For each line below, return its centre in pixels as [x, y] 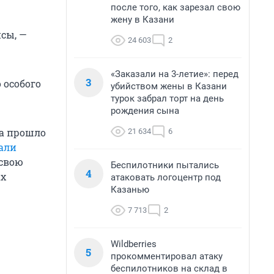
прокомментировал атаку [167, 256]
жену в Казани [143, 20]
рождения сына [145, 111]
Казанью [130, 190]
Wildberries [134, 244]
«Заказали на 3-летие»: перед [175, 74]
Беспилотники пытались [165, 165]
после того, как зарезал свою [176, 7]
